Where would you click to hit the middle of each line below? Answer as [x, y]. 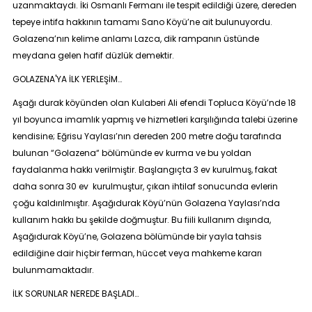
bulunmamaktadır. [53, 270]
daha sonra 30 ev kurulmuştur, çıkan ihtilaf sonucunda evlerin [145, 186]
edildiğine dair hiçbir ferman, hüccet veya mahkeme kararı [137, 253]
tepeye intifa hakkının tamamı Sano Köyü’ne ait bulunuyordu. [142, 22]
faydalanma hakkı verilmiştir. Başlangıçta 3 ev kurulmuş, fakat [145, 170]
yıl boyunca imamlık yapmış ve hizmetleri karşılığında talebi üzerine [155, 119]
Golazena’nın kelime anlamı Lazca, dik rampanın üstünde [135, 39]
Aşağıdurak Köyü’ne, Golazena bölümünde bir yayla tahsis [137, 236]
